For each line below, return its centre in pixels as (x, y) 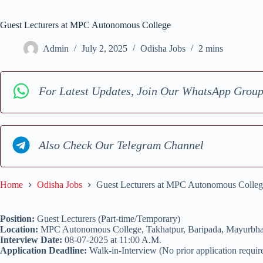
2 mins (211, 49)
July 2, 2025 (104, 49)
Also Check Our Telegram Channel (121, 145)
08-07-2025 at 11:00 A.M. (112, 240)
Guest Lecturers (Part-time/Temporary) (107, 219)
